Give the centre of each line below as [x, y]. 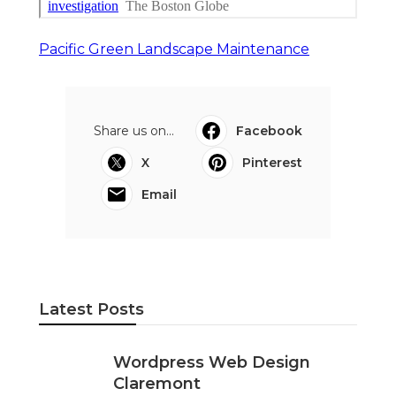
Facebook [269, 130]
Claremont [157, 383]
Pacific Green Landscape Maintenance [174, 49]
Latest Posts [91, 309]
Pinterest [272, 162]
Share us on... [134, 130]
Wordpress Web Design [212, 362]
